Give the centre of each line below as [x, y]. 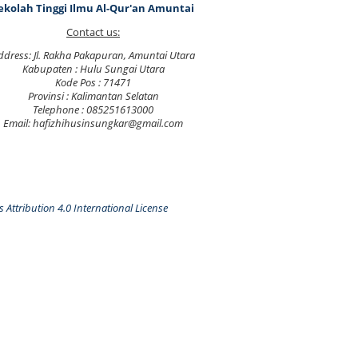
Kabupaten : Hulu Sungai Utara [93, 70]
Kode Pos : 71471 [93, 83]
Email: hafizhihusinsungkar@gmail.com [93, 124]
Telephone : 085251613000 [93, 110]
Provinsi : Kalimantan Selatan [93, 97]
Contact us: [93, 32]
